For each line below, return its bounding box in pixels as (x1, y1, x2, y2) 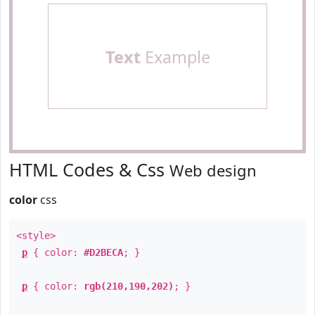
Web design (169, 160, 257, 181)
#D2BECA (84, 247, 123, 258)
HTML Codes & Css (9, 157, 169, 181)
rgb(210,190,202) (84, 281, 174, 292)
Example (140, 46, 210, 68)
